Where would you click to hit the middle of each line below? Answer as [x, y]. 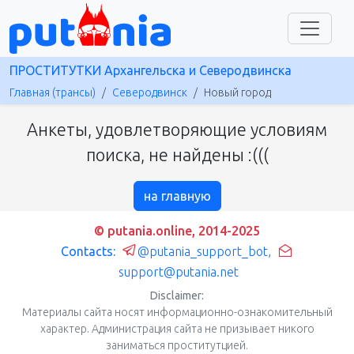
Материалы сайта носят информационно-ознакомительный [177, 312]
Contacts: [90, 251]
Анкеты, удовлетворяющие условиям [177, 129]
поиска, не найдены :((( [177, 154]
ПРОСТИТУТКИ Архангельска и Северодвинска [151, 70]
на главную [177, 196]
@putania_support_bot [203, 251]
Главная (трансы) [53, 92]
